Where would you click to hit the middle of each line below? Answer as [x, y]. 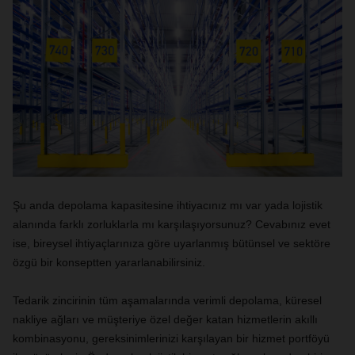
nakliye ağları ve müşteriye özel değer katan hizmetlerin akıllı [165, 319]
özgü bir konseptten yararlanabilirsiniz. [109, 262]
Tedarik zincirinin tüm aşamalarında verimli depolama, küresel [167, 300]
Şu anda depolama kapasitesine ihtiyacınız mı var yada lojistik [168, 205]
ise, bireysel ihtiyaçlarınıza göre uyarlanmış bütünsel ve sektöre [172, 243]
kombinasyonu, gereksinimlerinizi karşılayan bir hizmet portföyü [171, 338]
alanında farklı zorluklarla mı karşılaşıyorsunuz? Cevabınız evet [172, 224]
